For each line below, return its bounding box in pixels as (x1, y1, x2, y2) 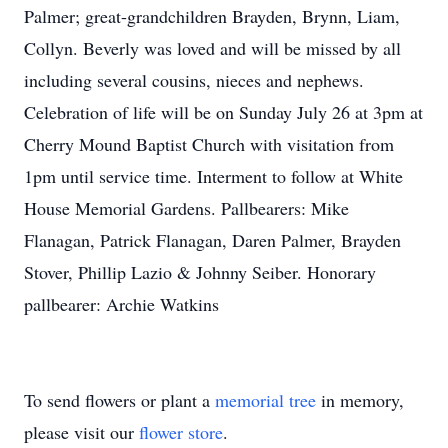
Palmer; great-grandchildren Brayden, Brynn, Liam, (24, 4, 400, 28)
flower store (139, 420, 223, 444)
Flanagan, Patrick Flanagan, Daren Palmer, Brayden (24, 228, 401, 252)
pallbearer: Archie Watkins (24, 292, 219, 316)
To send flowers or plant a (24, 388, 215, 412)
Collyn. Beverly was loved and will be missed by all (24, 36, 401, 60)
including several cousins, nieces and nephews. (24, 68, 364, 92)
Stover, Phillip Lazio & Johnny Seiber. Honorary (24, 260, 376, 284)
